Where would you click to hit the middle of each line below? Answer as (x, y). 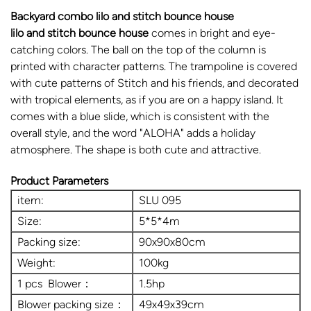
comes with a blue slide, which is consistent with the (140, 116)
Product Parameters (59, 180)
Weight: (36, 262)
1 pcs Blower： (55, 283)
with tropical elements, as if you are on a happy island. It (147, 99)
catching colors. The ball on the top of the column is (138, 49)
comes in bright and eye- (212, 33)
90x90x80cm (172, 242)
